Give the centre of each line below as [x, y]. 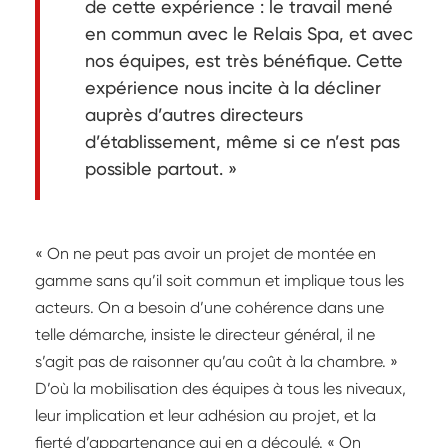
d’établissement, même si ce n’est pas [242, 142]
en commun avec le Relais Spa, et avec [249, 34]
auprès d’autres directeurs [194, 115]
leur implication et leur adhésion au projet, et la [205, 416]
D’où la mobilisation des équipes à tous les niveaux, [220, 389]
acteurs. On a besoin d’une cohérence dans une [209, 308]
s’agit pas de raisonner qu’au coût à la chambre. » [216, 362]
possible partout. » [161, 169]
